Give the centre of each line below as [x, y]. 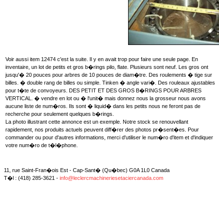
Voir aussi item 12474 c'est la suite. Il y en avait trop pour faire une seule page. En [102, 59]
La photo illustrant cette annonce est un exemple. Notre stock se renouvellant [97, 122]
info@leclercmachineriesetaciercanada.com [111, 178]
